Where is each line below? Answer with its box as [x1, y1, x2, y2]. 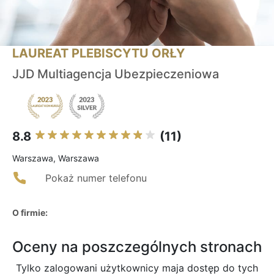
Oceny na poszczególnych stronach [12, 238, 262, 256]
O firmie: [12, 207, 48, 218]
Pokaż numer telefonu [45, 172, 147, 185]
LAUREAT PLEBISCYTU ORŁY [12, 46, 185, 61]
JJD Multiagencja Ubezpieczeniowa [12, 67, 219, 82]
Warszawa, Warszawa [12, 153, 99, 164]
